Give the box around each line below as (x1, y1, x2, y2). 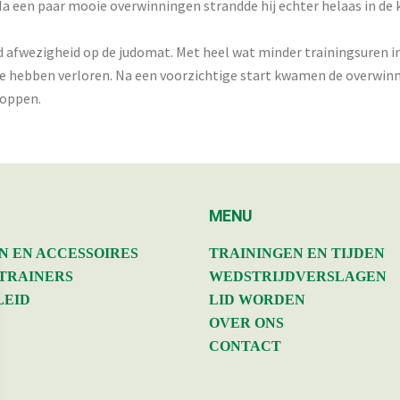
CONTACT (209, 337, 281, 354)
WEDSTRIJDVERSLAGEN (209, 268, 387, 284)
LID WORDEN (209, 291, 305, 307)
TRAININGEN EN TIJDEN (209, 245, 385, 261)
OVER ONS (209, 314, 284, 330)
